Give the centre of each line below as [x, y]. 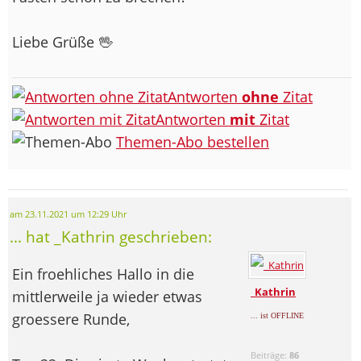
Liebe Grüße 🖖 [62, 41]
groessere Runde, [71, 319]
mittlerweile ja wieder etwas [107, 296]
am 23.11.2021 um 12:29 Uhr [68, 214]
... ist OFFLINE [278, 315]
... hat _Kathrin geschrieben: [111, 236]
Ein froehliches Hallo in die [103, 274]
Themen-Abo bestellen [193, 141]
